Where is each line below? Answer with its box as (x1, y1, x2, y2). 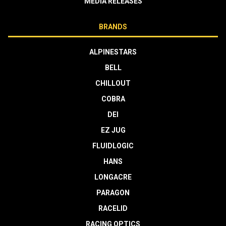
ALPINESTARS (89, 47, 137, 56)
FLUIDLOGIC (92, 141, 134, 150)
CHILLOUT (95, 79, 131, 87)
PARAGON (96, 188, 130, 197)
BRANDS (99, 22, 127, 31)
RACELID (98, 204, 128, 212)
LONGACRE (94, 173, 132, 181)
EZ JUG (100, 126, 126, 134)
